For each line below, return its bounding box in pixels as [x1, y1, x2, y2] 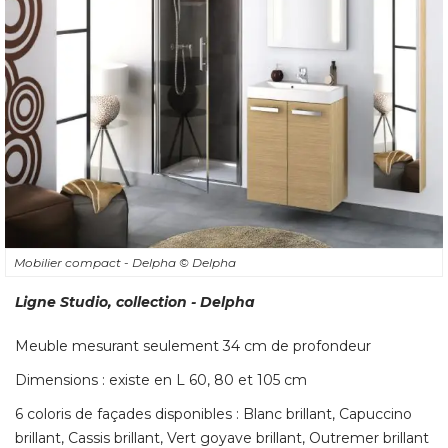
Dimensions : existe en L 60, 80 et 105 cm [15, 370, 307, 389]
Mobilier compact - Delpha [14, 254, 179, 270]
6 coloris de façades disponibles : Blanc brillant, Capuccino [15, 404, 412, 423]
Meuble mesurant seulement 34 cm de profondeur [15, 336, 371, 355]
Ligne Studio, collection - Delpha [15, 292, 255, 311]
